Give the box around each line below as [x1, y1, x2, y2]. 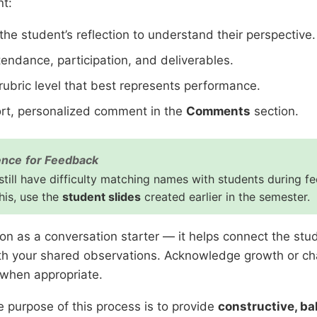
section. [250, 104, 299, 119]
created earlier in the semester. [141, 189, 310, 204]
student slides [62, 189, 141, 204]
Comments [186, 104, 250, 119]
